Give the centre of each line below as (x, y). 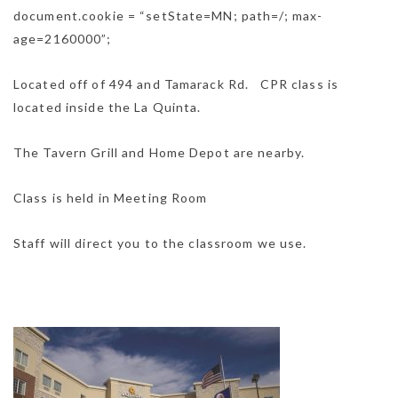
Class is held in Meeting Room (111, 198)
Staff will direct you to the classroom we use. (160, 243)
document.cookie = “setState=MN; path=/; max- (168, 16)
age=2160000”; (63, 39)
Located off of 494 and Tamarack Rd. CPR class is (176, 84)
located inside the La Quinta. (107, 107)
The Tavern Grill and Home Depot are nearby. (159, 153)
